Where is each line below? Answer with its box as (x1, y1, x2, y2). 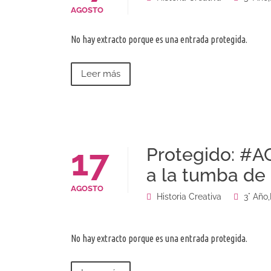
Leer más (81, 68, 120, 80)
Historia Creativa (157, 192, 221, 202)
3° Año (244, 192, 268, 202)
